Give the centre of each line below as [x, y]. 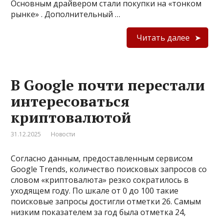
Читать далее [163, 37]
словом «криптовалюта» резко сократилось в [100, 180]
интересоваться [70, 101]
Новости [63, 134]
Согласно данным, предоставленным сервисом [102, 158]
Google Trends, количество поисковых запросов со [109, 169]
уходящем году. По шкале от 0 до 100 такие [95, 190]
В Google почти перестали [108, 85]
